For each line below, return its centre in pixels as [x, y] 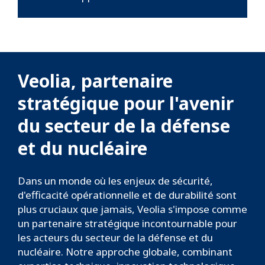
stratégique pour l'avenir [126, 104]
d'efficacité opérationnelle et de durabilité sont [127, 195]
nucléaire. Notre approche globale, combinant [125, 252]
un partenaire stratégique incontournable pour [127, 224]
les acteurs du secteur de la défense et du [115, 238]
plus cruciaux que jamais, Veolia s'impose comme [132, 209]
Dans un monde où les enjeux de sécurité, [115, 181]
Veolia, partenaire [95, 81]
